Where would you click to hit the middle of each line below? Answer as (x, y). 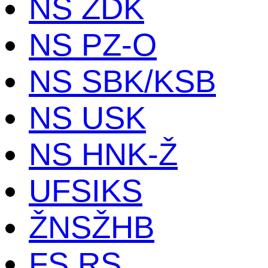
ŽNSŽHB (92, 227)
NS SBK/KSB (122, 81)
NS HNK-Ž (103, 154)
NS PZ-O (93, 44)
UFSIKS (86, 190)
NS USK (87, 117)
